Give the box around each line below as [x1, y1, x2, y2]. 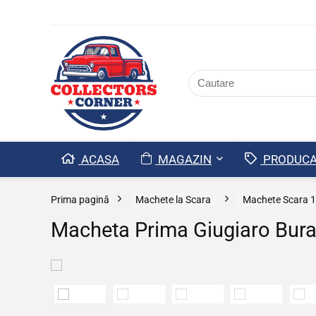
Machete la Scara [135, 193, 211, 205]
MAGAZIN [155, 152, 212, 166]
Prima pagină [51, 193, 109, 205]
